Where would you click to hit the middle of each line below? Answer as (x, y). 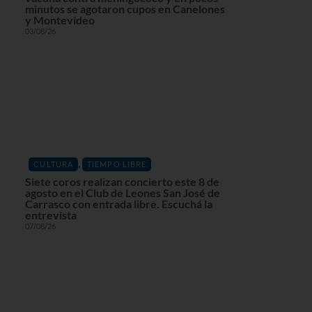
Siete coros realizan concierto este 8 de (122, 182)
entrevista (50, 215)
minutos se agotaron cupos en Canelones (125, 9)
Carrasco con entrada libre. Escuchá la (118, 204)
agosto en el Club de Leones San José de (122, 193)
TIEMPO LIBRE (117, 164)
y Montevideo (60, 20)
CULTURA (54, 164)
